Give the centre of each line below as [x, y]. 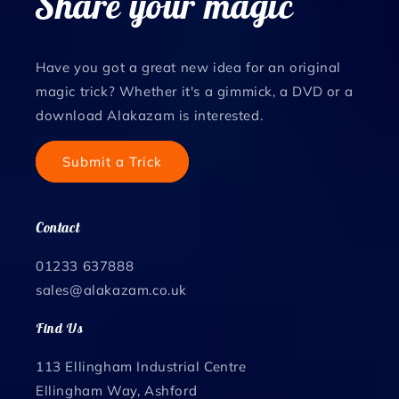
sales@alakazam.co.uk [111, 290]
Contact [58, 228]
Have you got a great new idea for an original [189, 68]
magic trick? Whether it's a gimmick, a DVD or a [195, 92]
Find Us [60, 329]
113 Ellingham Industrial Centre [141, 366]
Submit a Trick [112, 161]
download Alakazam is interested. [150, 116]
